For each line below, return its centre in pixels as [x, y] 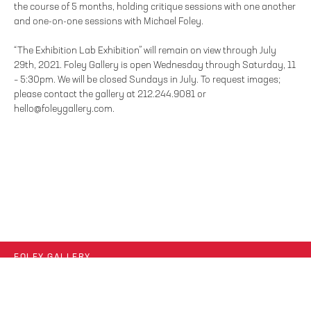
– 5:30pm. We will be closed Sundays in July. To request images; [147, 79]
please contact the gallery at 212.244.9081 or [110, 94]
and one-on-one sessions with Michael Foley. [109, 21]
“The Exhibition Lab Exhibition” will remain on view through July [145, 50]
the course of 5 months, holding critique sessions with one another [155, 7]
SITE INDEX [36, 303]
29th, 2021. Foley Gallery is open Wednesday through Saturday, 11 [155, 65]
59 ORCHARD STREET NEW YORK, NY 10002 [102, 269]
